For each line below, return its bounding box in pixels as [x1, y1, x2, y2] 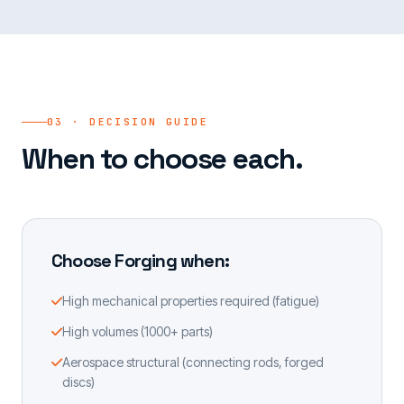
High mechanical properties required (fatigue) [62, 293, 319, 308]
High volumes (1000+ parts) [62, 324, 213, 339]
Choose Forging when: [51, 249, 229, 272]
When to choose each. [22, 141, 303, 177]
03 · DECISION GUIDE [47, 115, 208, 128]
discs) [62, 374, 95, 390]
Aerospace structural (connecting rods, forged [62, 354, 324, 370]
